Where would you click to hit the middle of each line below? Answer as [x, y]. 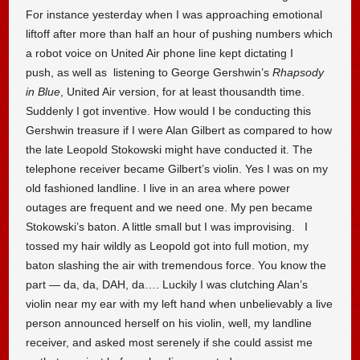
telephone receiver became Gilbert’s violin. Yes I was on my [177, 169]
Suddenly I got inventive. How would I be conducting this [169, 111]
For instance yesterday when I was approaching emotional [174, 15]
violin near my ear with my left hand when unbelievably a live [180, 304]
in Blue [43, 92]
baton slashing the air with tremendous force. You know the [176, 266]
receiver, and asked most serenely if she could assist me [170, 343]
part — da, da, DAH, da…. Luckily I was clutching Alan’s [167, 285]
